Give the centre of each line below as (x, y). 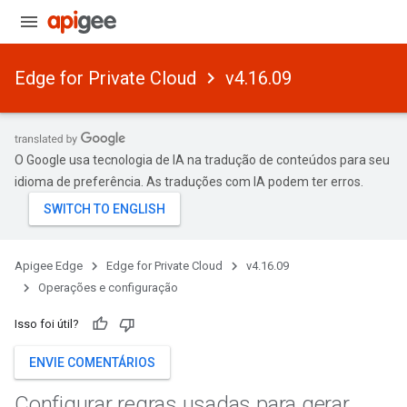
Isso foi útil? (47, 324)
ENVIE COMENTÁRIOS (92, 362)
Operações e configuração (108, 288)
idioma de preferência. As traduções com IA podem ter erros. (189, 182)
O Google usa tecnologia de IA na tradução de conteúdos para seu (202, 160)
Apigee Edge (49, 266)
